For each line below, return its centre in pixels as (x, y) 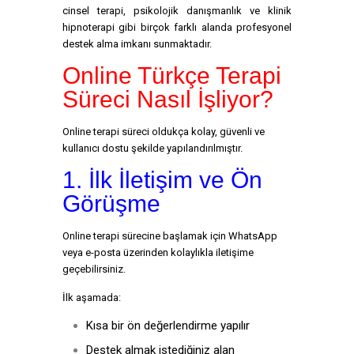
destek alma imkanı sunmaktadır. (137, 44)
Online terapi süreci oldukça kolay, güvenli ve (164, 132)
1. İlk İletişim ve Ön (162, 180)
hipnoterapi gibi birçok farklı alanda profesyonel (177, 27)
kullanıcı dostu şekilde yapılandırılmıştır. (153, 148)
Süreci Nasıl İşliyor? (168, 99)
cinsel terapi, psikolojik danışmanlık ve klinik (177, 11)
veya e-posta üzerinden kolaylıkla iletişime (158, 252)
